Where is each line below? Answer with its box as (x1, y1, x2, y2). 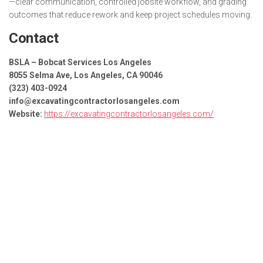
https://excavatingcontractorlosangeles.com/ (44, 109, 214, 119)
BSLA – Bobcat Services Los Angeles (9, 57, 151, 67)
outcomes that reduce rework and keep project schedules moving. (9, 9, 252, 19)
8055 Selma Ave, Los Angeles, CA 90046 (9, 70, 163, 80)
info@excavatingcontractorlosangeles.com (9, 96, 180, 106)
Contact (9, 29, 59, 46)
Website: (9, 109, 42, 119)
